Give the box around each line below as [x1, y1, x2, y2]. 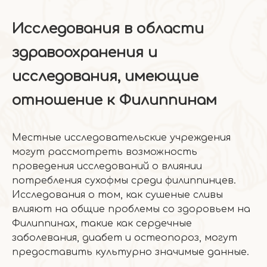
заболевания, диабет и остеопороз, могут [12, 232, 237, 243]
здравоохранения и [12, 45, 157, 61]
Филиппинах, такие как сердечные [12, 218, 192, 229]
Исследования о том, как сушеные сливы [12, 190, 223, 200]
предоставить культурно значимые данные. [12, 247, 249, 257]
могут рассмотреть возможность [12, 147, 197, 157]
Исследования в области [12, 21, 204, 37]
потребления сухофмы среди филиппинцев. [12, 175, 236, 186]
